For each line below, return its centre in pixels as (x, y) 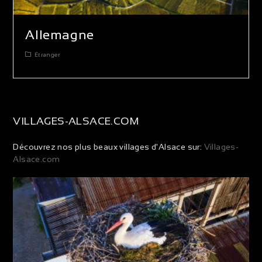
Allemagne (60, 35)
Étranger (47, 54)
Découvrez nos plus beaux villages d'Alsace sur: (108, 146)
